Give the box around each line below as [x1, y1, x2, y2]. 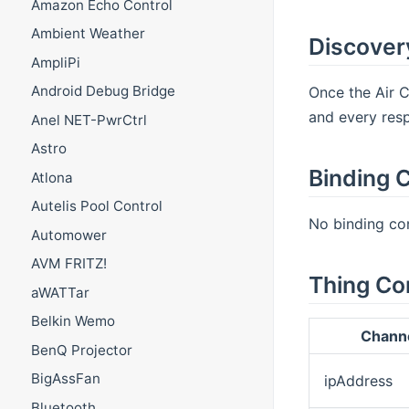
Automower [30, 225, 107, 244]
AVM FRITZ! [30, 255, 107, 273]
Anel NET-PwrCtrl [30, 110, 147, 129]
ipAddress [323, 371, 393, 390]
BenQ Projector [30, 341, 132, 359]
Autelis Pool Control [30, 197, 163, 215]
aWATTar [30, 283, 89, 301]
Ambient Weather [30, 25, 145, 43]
